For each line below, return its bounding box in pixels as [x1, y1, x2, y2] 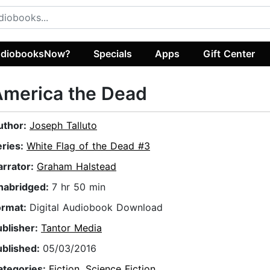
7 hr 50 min [52, 181, 105, 193]
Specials [93, 47, 133, 60]
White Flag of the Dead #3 [27, 140, 150, 152]
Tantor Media [41, 222, 102, 234]
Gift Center [202, 47, 255, 60]
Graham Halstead [37, 160, 116, 173]
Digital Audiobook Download [30, 201, 163, 214]
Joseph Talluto [30, 119, 97, 132]
